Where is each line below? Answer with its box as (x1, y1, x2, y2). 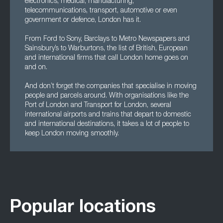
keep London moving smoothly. (25, 130, 119, 137)
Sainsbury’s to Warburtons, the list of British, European (25, 45, 188, 52)
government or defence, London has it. (25, 17, 141, 24)
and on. (25, 64, 47, 71)
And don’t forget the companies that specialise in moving (25, 83, 197, 90)
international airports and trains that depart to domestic (25, 111, 191, 118)
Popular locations (10, 200, 156, 217)
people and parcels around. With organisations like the (25, 93, 189, 100)
